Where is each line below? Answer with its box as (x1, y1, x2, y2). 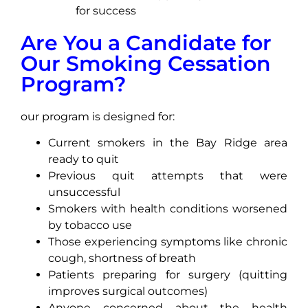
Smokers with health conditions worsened (48, 201, 287, 215)
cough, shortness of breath (48, 251, 196, 265)
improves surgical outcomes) (48, 284, 208, 298)
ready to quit (48, 152, 119, 166)
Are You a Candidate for (21, 30, 272, 56)
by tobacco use (48, 218, 132, 232)
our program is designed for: (21, 109, 175, 123)
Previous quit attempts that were (48, 168, 287, 182)
